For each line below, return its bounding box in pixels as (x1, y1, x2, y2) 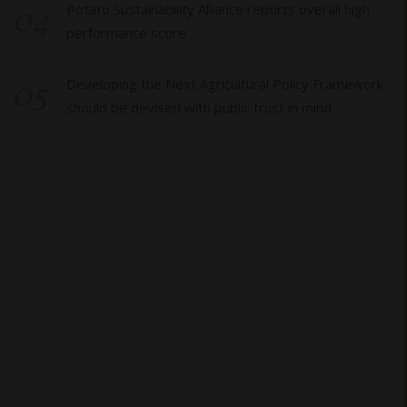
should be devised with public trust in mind (65, 97, 332, 116)
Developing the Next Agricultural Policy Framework (65, 74, 76, 93)
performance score (65, 23, 186, 42)
